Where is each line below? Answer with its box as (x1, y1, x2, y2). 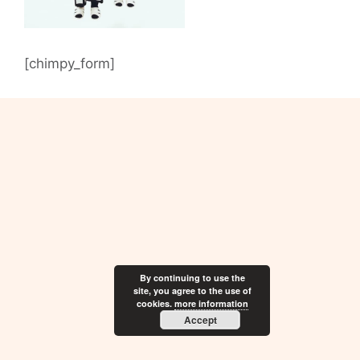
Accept (183, 313, 217, 327)
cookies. (136, 297, 174, 309)
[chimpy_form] (24, 55, 115, 72)
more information (174, 297, 248, 309)
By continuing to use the (139, 272, 245, 284)
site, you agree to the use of (133, 284, 252, 297)
